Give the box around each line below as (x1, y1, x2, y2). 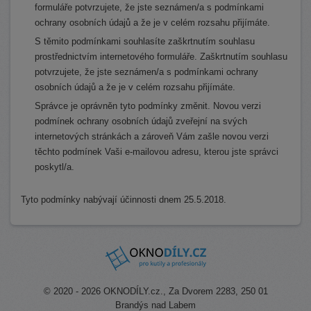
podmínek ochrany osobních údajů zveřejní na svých (35, 116, 247, 126)
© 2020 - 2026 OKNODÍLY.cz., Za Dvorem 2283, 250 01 (43, 286, 268, 296)
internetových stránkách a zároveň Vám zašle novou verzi (35, 131, 269, 142)
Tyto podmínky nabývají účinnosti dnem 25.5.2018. (21, 194, 226, 205)
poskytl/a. (35, 162, 74, 172)
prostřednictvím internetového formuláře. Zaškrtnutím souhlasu (35, 51, 287, 62)
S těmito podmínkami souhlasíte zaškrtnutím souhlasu (35, 36, 255, 47)
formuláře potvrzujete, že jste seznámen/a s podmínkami (35, 2, 264, 12)
